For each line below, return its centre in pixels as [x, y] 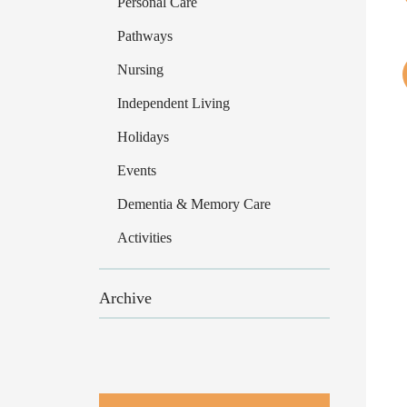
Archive [125, 298]
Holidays [143, 137]
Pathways [144, 36]
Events [136, 170]
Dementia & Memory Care [194, 204]
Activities [144, 238]
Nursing [140, 69]
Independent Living [173, 103]
